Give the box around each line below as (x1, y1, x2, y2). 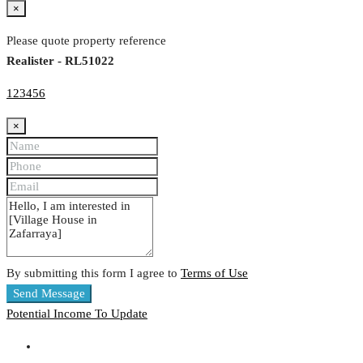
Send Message (13, 287, 85, 301)
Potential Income (6, 307, 95, 321)
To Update (95, 307, 147, 321)
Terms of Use (181, 267, 248, 280)
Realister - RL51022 (6, 54, 114, 68)
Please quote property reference (6, 34, 166, 48)
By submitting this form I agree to (6, 267, 181, 280)
